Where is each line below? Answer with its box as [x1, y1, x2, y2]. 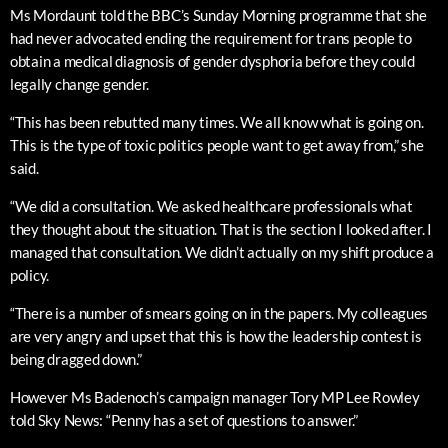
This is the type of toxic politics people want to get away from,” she [10, 136, 424, 155]
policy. [10, 266, 50, 285]
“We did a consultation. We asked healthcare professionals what [10, 197, 413, 216]
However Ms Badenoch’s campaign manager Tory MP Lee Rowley [10, 388, 420, 407]
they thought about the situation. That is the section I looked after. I [10, 220, 432, 239]
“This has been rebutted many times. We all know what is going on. [10, 113, 424, 132]
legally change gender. [10, 75, 150, 94]
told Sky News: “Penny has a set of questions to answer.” [10, 411, 358, 430]
